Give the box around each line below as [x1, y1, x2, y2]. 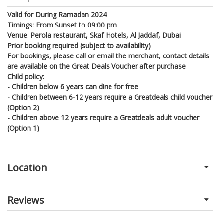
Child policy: [7, 71, 44, 81]
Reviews [7, 193, 44, 207]
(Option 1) [7, 123, 39, 133]
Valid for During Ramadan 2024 [7, 9, 107, 19]
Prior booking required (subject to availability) [7, 40, 151, 50]
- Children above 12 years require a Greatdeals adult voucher [7, 112, 199, 122]
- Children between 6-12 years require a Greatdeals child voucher [7, 92, 212, 102]
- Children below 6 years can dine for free [7, 82, 138, 91]
